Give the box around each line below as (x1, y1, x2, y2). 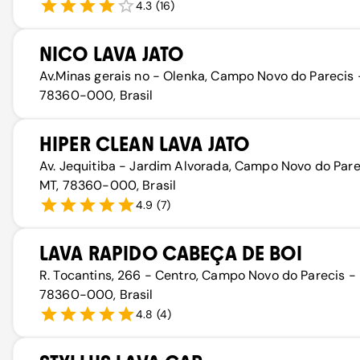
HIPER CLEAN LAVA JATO (39, 133, 250, 156)
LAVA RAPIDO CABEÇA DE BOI (39, 242, 302, 265)
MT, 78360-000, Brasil (39, 177, 177, 194)
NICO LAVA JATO (39, 43, 184, 66)
